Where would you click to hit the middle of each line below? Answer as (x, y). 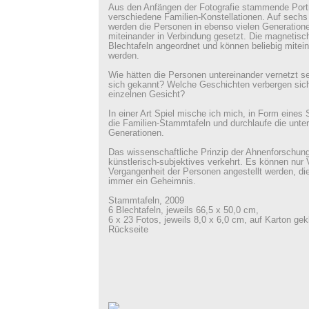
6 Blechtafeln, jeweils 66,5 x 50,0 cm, (183, 210)
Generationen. (136, 133)
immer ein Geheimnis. (152, 181)
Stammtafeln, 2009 (146, 201)
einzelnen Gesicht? (146, 94)
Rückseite (128, 230)
